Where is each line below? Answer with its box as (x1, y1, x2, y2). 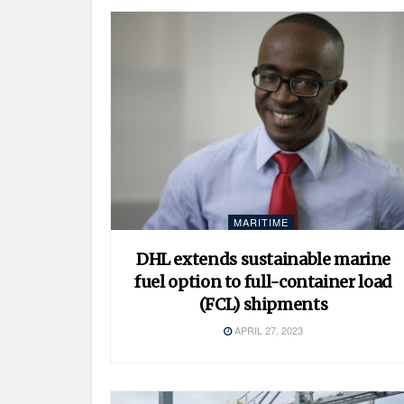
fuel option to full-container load (134, 271, 392, 293)
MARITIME (234, 215, 289, 230)
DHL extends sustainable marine (135, 249, 391, 271)
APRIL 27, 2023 (232, 323, 303, 338)
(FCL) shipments (198, 294, 328, 316)
